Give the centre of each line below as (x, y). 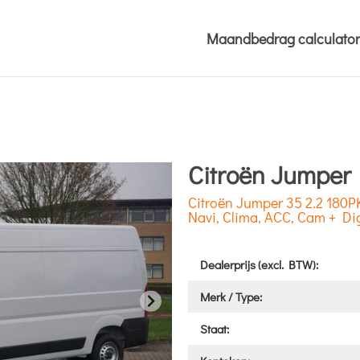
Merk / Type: (231, 297)
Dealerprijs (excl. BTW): (259, 264)
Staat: (215, 329)
